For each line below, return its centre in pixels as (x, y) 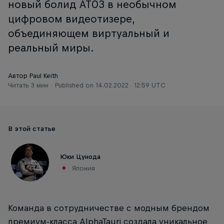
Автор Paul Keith (33, 76)
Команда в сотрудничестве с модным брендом (109, 208)
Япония (84, 168)
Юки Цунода (80, 157)
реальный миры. (51, 48)
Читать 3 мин (28, 85)
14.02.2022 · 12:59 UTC (130, 85)
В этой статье (32, 129)
